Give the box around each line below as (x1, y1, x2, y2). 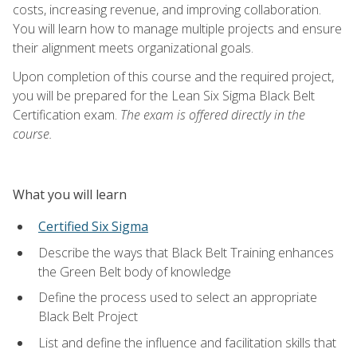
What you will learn (13, 185, 127, 203)
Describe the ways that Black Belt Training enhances (38, 243, 334, 261)
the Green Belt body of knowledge (38, 262, 231, 280)
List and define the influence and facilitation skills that (38, 333, 336, 351)
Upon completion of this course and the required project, (13, 67, 334, 85)
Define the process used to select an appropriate (38, 288, 317, 307)
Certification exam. (13, 105, 120, 124)
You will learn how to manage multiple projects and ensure (13, 19, 342, 37)
